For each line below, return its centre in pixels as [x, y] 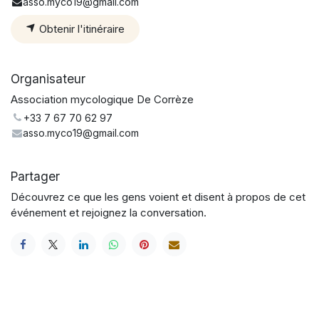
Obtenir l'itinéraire [80, 28]
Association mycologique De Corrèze [102, 99]
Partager [35, 176]
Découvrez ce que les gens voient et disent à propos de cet [158, 197]
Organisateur [48, 78]
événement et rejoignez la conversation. [109, 212]
